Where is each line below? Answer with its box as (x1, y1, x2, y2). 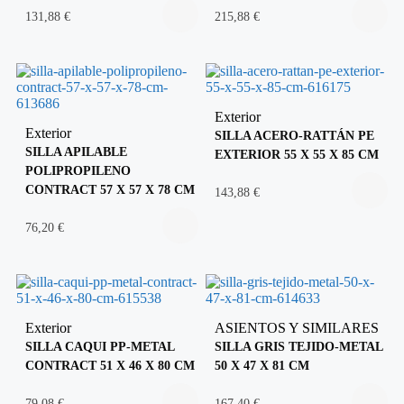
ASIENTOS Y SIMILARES (215, 319, 379, 335)
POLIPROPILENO (25, 162, 131, 178)
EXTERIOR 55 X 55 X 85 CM (215, 146, 379, 161)
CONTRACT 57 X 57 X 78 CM (25, 181, 195, 197)
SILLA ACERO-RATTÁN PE (215, 127, 374, 142)
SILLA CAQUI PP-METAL (25, 338, 174, 353)
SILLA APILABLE (25, 143, 127, 159)
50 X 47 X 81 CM (215, 357, 309, 372)
